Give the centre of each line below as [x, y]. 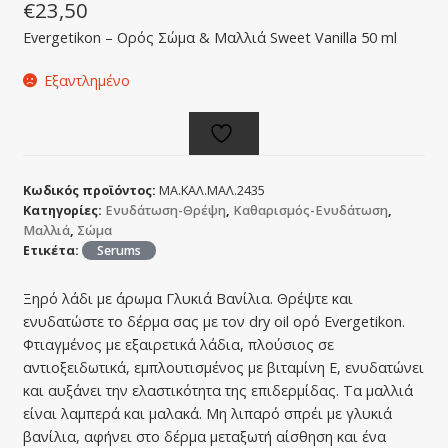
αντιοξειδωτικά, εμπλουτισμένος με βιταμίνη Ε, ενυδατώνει [223, 367]
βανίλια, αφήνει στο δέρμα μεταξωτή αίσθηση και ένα [204, 436]
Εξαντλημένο [87, 81]
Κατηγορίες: [63, 211]
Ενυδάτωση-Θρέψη [165, 211]
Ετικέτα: [52, 251]
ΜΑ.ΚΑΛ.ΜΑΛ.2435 [211, 191]
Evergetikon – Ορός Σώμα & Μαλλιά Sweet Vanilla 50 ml [209, 37]
